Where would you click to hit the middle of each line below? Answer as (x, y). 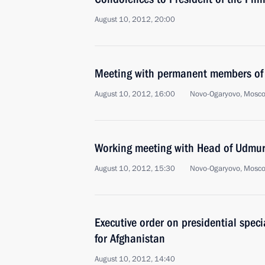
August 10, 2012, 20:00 (135, 20)
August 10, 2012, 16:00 (135, 94)
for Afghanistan (130, 238)
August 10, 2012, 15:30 (135, 169)
